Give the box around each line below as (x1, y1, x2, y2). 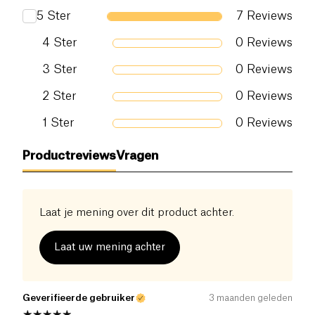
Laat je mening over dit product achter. (39, 207, 234, 219)
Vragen (116, 150, 159, 162)
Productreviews (22, 150, 116, 162)
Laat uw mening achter (54, 243, 165, 253)
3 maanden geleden (209, 293, 292, 303)
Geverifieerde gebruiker (22, 293, 135, 303)
